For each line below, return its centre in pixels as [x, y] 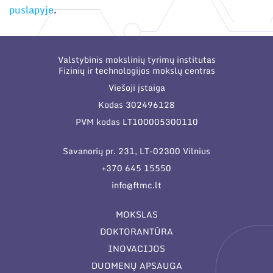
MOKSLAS [136, 214]
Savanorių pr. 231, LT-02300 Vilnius [136, 151]
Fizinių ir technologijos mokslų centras [136, 71]
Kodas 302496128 [136, 105]
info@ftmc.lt [136, 185]
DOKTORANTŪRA [136, 232]
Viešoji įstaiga [136, 88]
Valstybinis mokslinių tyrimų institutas [136, 60]
